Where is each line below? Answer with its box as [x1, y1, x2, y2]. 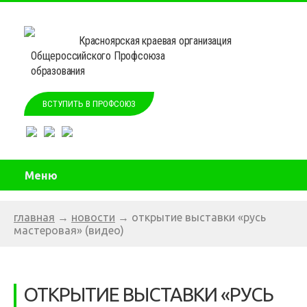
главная [14, 211, 55, 223]
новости [71, 211, 115, 223]
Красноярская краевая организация [79, 34, 232, 47]
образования [31, 64, 85, 77]
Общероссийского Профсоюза [31, 49, 165, 62]
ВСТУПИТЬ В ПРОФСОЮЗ [42, 99, 136, 109]
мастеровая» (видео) [14, 224, 124, 236]
